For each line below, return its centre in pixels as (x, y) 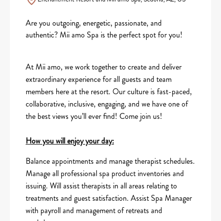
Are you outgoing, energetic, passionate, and (94, 23)
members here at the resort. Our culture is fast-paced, (109, 91)
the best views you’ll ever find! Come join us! (94, 116)
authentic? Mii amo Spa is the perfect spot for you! (104, 35)
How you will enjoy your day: (70, 141)
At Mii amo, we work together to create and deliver (104, 67)
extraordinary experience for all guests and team (99, 79)
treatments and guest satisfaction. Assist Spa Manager (109, 198)
